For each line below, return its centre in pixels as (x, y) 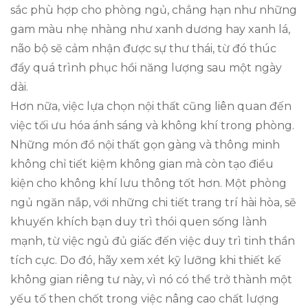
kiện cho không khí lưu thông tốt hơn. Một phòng (148, 183)
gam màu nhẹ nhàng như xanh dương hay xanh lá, (150, 29)
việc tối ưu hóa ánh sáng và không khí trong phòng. (152, 125)
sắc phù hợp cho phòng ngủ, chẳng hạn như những (154, 10)
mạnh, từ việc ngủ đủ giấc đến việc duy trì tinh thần (153, 241)
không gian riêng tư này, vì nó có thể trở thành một (151, 279)
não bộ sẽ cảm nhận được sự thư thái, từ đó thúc (143, 48)
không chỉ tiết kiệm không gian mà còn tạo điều (142, 164)
